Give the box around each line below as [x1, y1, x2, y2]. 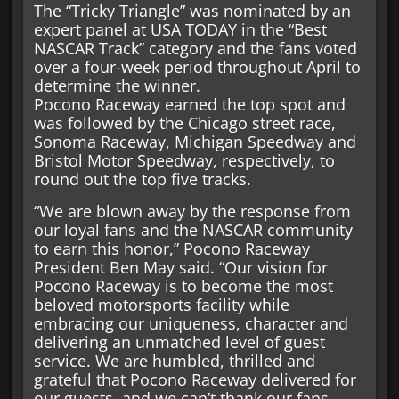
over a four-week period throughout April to [33, 56, 361, 78]
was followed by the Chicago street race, [33, 112, 336, 134]
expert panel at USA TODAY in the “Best [33, 19, 327, 41]
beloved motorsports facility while [33, 293, 289, 315]
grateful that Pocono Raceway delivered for [33, 368, 356, 390]
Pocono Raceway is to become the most [33, 274, 333, 297]
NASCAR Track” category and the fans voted [33, 37, 357, 60]
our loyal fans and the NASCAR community [33, 218, 353, 240]
